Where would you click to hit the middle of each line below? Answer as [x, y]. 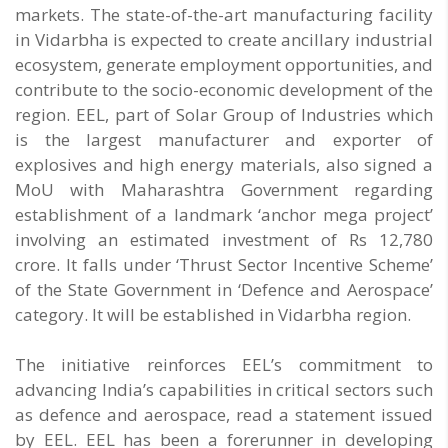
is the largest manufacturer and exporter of [224, 140]
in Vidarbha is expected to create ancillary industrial [224, 40]
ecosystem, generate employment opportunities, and [224, 65]
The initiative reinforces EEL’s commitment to [224, 365]
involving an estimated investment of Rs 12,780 [224, 240]
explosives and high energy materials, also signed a [224, 165]
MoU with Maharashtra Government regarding [224, 190]
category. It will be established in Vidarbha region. [213, 315]
